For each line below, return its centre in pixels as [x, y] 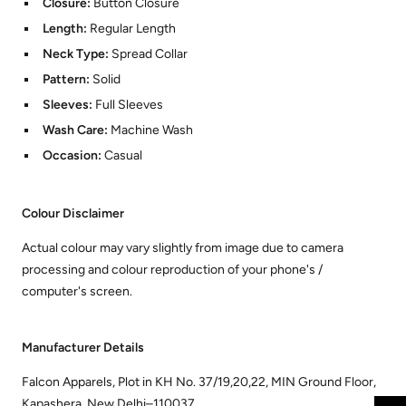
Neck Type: [77, 54]
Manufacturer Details [83, 348]
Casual [123, 156]
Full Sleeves [129, 105]
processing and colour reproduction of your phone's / [172, 270]
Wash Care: [76, 130]
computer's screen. [77, 292]
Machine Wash [151, 130]
